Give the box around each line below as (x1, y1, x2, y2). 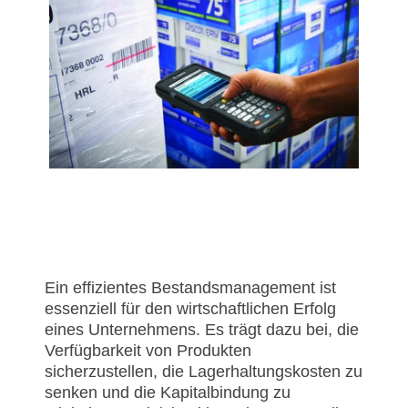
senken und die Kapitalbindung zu (45, 383, 291, 403)
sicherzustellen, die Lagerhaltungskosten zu (45, 362, 362, 382)
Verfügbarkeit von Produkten (45, 342, 251, 361)
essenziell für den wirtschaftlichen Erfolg (45, 300, 336, 319)
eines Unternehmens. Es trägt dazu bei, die (45, 321, 359, 340)
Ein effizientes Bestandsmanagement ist (45, 279, 336, 298)
